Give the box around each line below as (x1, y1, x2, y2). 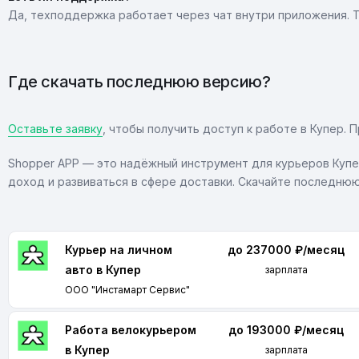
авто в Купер (65, 263, 141, 276)
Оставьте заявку (8, 122, 103, 135)
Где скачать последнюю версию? (8, 72, 271, 91)
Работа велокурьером (65, 323, 196, 337)
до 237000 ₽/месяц (228, 243, 345, 256)
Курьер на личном (65, 243, 172, 256)
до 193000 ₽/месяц (228, 323, 345, 337)
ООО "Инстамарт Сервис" (65, 284, 190, 296)
